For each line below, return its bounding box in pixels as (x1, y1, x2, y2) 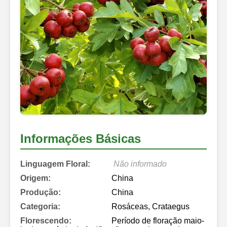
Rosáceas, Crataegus (111, 202, 190, 211)
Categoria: (20, 202, 60, 211)
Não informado (113, 159, 167, 168)
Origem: (20, 173, 51, 182)
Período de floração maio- (111, 216, 204, 225)
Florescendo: (20, 216, 71, 225)
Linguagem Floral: (20, 159, 90, 168)
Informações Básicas (20, 131, 141, 145)
